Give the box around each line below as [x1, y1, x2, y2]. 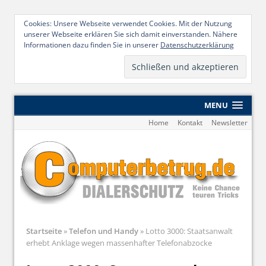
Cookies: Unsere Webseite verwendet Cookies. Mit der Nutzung [24, 18, 232, 28]
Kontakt [177, 117, 202, 128]
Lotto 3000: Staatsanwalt [144, 225, 233, 236]
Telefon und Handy [69, 225, 138, 236]
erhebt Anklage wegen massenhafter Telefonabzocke [26, 237, 212, 248]
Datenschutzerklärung [160, 40, 234, 50]
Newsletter [211, 117, 248, 128]
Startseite [26, 225, 62, 236]
